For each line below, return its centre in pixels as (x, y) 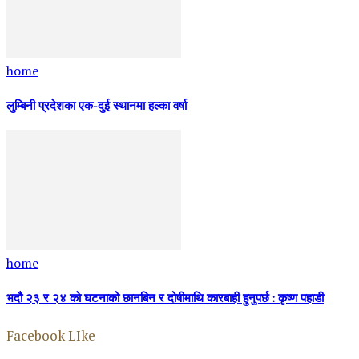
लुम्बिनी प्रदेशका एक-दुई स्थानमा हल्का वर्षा (97, 107)
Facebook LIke (51, 335)
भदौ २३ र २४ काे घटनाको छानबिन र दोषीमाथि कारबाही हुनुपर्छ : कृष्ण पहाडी (165, 300)
